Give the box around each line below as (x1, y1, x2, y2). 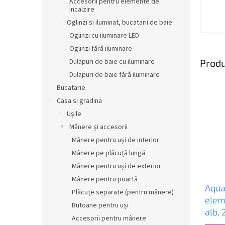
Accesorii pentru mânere (72, 213, 146, 223)
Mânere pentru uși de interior (72, 135, 159, 145)
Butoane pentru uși (72, 200, 129, 210)
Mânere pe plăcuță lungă (72, 148, 145, 158)
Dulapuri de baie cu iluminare (69, 57, 155, 67)
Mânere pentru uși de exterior (72, 161, 161, 171)
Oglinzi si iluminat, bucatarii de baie (67, 18, 172, 28)
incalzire (69, 5, 94, 15)
